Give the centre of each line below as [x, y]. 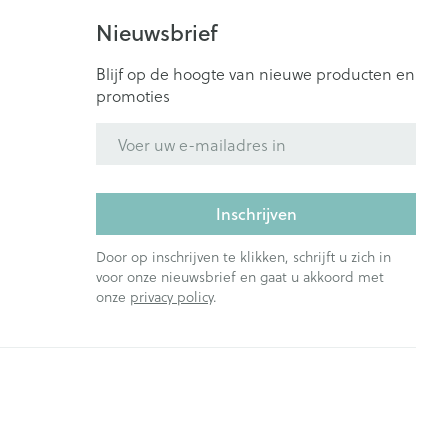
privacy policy [171, 296]
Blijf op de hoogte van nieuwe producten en [255, 73]
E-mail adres [141, 131]
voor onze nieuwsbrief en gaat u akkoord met [240, 276]
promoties [133, 95]
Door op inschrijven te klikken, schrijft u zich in [243, 256]
